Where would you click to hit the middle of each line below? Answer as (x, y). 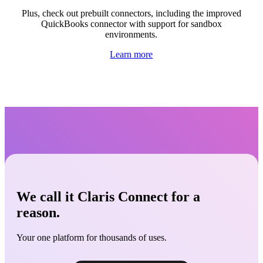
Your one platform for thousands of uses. (92, 237)
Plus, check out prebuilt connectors (86, 13)
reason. (38, 212)
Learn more (131, 54)
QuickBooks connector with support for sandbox (131, 23)
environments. (131, 34)
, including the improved (196, 13)
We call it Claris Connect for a (108, 196)
